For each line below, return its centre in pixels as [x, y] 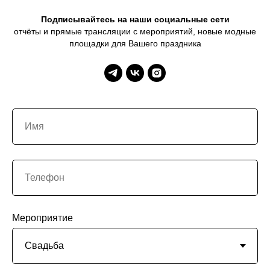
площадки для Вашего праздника [135, 43]
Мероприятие [42, 218]
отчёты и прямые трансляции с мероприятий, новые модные [135, 31]
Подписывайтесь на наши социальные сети [135, 19]
